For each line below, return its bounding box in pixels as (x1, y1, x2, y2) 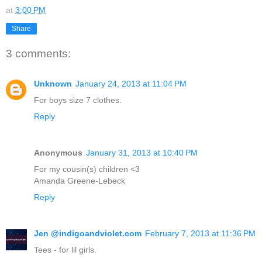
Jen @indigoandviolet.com (34, 229, 142, 239)
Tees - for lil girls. (34, 245, 96, 255)
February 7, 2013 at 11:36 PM (145, 229, 256, 239)
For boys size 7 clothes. (34, 95, 122, 105)
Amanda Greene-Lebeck (34, 176, 125, 186)
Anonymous (34, 148, 82, 158)
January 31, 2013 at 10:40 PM (86, 148, 198, 158)
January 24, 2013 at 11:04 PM (75, 79, 187, 89)
